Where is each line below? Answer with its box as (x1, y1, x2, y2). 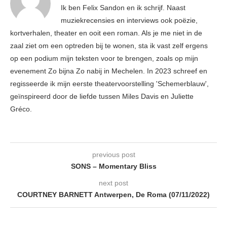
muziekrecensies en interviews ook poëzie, (61, 16, 198, 25)
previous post (92, 150, 135, 159)
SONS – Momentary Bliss (70, 162, 157, 171)
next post (99, 179, 128, 187)
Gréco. (10, 105, 32, 113)
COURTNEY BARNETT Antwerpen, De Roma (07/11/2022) (17, 191, 210, 199)
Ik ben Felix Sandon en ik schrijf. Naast (61, 4, 185, 12)
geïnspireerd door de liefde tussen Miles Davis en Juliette (10, 92, 194, 101)
